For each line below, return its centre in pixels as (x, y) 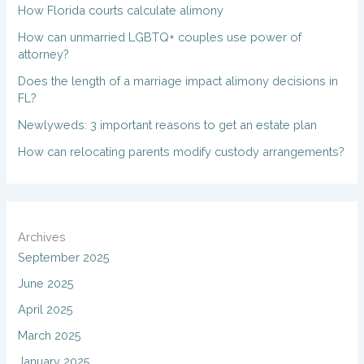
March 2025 (50, 335)
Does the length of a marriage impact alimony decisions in (178, 80)
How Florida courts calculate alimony (121, 10)
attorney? (44, 54)
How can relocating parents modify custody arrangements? (182, 151)
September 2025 (64, 258)
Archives (42, 237)
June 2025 (46, 284)
